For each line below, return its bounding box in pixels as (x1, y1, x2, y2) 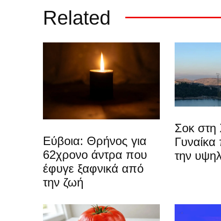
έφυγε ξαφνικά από (43, 161, 144, 175)
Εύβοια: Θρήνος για (43, 134, 147, 147)
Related (43, 7, 110, 29)
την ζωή (43, 175, 83, 189)
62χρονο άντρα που (43, 147, 147, 161)
